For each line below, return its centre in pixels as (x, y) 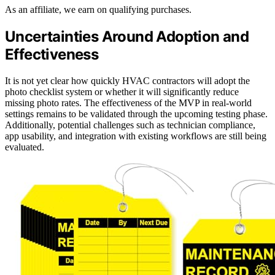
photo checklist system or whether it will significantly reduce (122, 92)
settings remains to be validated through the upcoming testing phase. (136, 114)
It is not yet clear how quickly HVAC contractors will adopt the (127, 81)
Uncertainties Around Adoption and (127, 37)
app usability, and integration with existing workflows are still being (136, 136)
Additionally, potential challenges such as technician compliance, (130, 125)
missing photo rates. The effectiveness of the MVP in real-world (128, 103)
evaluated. (25, 147)
